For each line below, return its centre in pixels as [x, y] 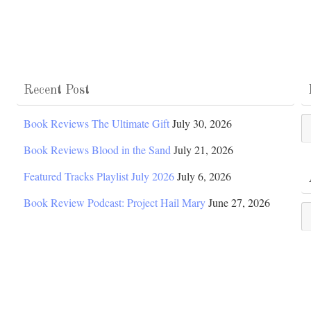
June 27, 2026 [239, 203]
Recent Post [57, 91]
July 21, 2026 [204, 150]
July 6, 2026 [204, 176]
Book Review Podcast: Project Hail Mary [115, 203]
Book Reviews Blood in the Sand [98, 150]
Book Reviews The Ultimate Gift [97, 124]
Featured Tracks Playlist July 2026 [99, 176]
